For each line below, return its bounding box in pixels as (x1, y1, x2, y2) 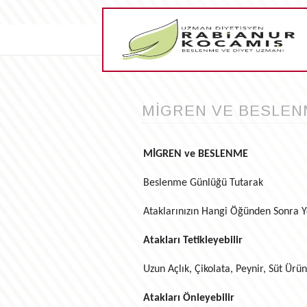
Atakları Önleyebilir (143, 293, 234, 304)
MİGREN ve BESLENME (143, 149, 248, 160)
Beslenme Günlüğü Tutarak (143, 177, 263, 189)
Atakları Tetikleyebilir (143, 235, 243, 247)
